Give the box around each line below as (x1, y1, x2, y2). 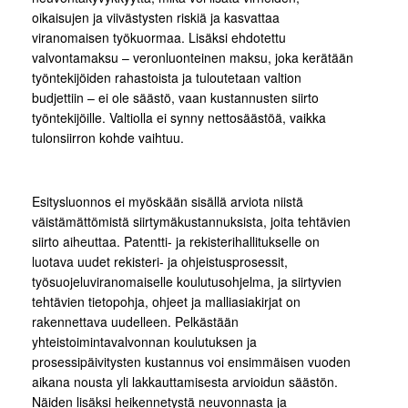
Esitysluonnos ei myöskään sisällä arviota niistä (32, 192, 303, 211)
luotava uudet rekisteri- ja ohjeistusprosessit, (32, 252, 288, 271)
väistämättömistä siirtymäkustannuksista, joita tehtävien (32, 212, 351, 231)
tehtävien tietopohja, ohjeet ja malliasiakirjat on (32, 292, 301, 311)
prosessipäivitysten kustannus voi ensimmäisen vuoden (32, 352, 351, 372)
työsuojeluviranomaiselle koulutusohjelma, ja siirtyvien (32, 272, 342, 291)
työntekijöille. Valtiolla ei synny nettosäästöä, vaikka (32, 108, 326, 127)
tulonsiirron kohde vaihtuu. (32, 128, 184, 148)
